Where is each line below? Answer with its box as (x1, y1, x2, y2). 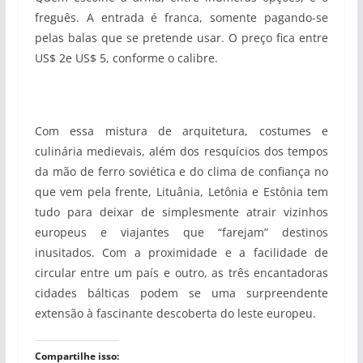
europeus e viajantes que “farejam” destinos (34, 224, 329, 240)
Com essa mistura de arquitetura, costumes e (34, 123, 329, 139)
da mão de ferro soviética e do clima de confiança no (34, 164, 329, 179)
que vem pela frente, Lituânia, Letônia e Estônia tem (34, 184, 329, 199)
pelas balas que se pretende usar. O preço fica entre (34, 30, 329, 45)
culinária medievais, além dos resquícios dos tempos (34, 143, 329, 159)
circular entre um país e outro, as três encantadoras (34, 265, 329, 280)
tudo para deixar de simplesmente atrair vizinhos (34, 204, 329, 220)
